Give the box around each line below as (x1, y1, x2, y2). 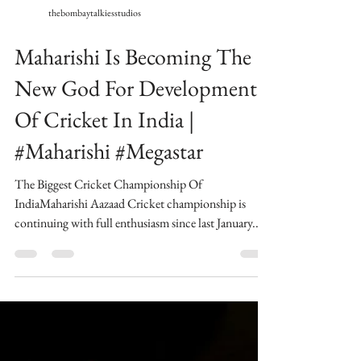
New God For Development (15, 234, 257, 263)
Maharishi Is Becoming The (15, 203, 251, 232)
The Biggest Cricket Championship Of (15, 337, 202, 354)
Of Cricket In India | (15, 266, 194, 295)
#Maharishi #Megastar (15, 297, 203, 326)
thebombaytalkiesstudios (48, 168, 141, 180)
